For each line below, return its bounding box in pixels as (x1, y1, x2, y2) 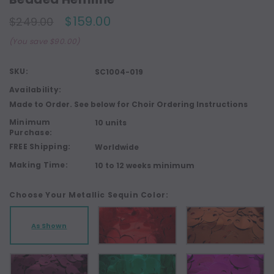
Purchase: (9, 127, 53, 138)
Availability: (9, 84, 62, 95)
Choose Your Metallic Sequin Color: (9, 190, 169, 201)
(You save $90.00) (9, 36, 80, 47)
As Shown (31, 220, 67, 231)
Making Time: (9, 160, 68, 171)
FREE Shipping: (9, 141, 71, 152)
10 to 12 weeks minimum (95, 160, 194, 171)
